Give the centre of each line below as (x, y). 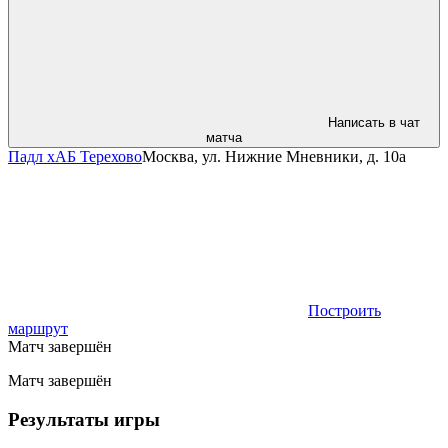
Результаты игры (84, 419)
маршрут (38, 329)
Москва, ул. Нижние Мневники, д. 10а (274, 157)
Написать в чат (374, 123)
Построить (344, 311)
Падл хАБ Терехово (75, 157)
